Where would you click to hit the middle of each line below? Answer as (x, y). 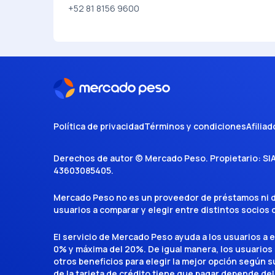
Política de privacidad (99, 126)
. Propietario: (233, 158)
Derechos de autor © (99, 158)
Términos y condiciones (195, 126)
